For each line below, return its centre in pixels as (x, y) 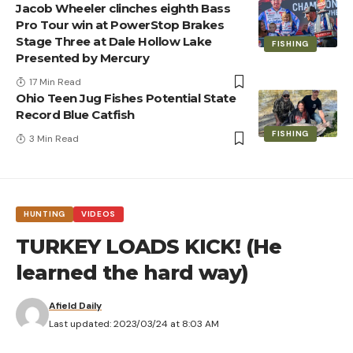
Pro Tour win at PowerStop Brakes (120, 24)
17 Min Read (55, 82)
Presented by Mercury (82, 58)
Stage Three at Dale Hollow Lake (114, 41)
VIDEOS (98, 214)
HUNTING (45, 214)
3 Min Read (54, 138)
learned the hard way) (132, 272)
